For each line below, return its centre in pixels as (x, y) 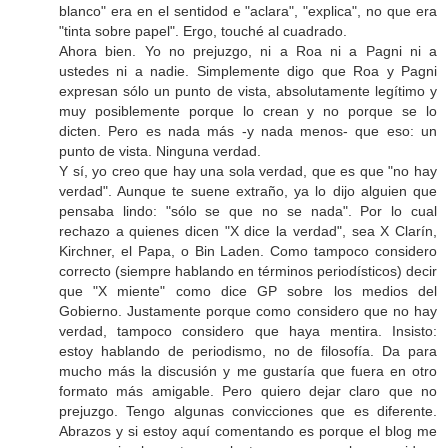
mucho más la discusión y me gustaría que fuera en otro (248, 371)
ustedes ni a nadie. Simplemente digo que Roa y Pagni (248, 71)
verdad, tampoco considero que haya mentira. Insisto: (248, 331)
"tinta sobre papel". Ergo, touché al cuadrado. (203, 31)
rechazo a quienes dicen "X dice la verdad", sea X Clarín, (248, 231)
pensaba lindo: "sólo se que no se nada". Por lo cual (248, 211)
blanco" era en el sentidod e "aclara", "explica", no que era (248, 11)
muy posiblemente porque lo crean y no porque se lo (248, 111)
